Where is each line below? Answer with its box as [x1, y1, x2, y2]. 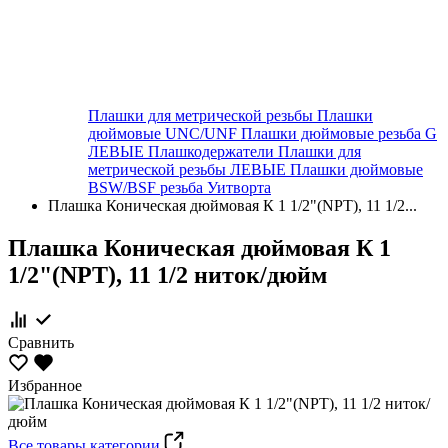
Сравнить [8, 333, 74, 351]
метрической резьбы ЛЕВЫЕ [88, 161, 290, 178]
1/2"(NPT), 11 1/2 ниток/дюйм [8, 261, 327, 288]
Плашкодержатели [148, 143, 278, 160]
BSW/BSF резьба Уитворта [88, 179, 271, 196]
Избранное [8, 376, 82, 394]
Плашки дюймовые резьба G [241, 125, 437, 142]
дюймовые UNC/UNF [88, 125, 241, 142]
